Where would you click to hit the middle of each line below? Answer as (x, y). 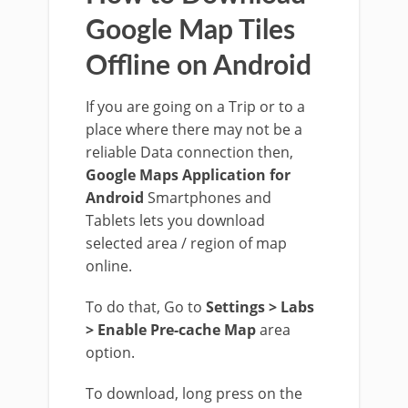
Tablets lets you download (175, 220)
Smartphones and (208, 198)
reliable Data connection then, (189, 152)
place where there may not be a (194, 129)
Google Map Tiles (190, 31)
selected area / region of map (186, 243)
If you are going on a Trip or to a (195, 107)
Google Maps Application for (188, 175)
